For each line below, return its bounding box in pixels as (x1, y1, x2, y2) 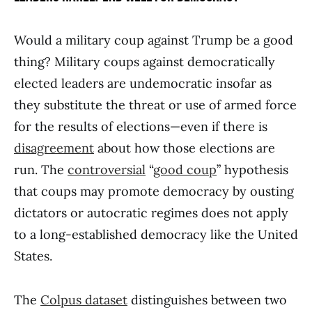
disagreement (14, 140, 94, 157)
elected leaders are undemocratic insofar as (14, 75, 272, 92)
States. (14, 248, 52, 265)
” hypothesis (217, 162, 288, 178)
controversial (68, 162, 146, 178)
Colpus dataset (40, 292, 127, 309)
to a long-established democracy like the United (14, 226, 298, 243)
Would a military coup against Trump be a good (14, 32, 293, 49)
